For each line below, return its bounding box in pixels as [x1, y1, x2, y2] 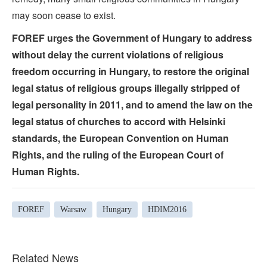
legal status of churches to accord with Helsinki [12, 114, 225, 129]
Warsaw [60, 204, 86, 214]
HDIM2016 [148, 204, 187, 214]
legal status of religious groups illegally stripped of [12, 81, 240, 95]
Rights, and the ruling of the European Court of [12, 148, 223, 162]
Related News [12, 250, 79, 266]
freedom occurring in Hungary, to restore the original [12, 64, 249, 79]
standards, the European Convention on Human [12, 131, 229, 145]
